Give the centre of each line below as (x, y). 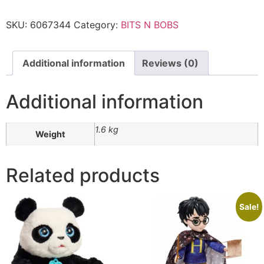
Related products (83, 176)
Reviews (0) (170, 63)
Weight (50, 134)
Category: (97, 25)
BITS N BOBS (150, 25)
